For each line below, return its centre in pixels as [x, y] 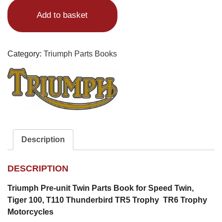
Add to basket [62, 15]
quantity [21, 40]
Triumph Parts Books [80, 54]
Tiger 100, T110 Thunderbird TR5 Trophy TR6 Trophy [107, 200]
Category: [26, 54]
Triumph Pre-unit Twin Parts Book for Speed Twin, [101, 188]
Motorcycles [30, 212]
